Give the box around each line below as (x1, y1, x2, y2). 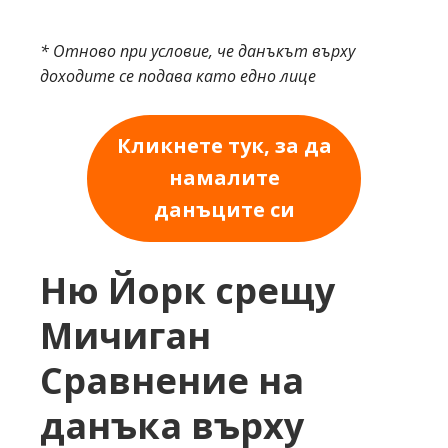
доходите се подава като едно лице (40, 65, 316, 87)
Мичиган (40, 310, 211, 360)
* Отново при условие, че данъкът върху (40, 40, 355, 62)
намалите (168, 164, 280, 192)
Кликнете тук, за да (116, 132, 332, 160)
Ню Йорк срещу (40, 265, 335, 315)
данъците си (153, 196, 295, 224)
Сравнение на (40, 355, 304, 405)
